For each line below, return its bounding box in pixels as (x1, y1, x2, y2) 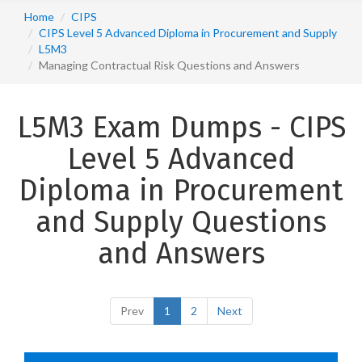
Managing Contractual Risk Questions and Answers (39, 58, 300, 72)
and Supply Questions (36, 204, 326, 240)
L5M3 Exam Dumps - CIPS (16, 110, 346, 145)
